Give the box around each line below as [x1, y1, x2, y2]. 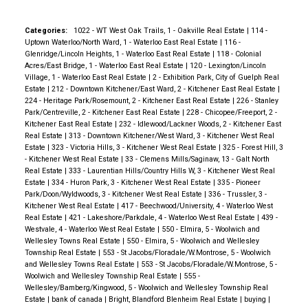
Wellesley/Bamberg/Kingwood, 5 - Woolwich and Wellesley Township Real [24, 283, 268, 292]
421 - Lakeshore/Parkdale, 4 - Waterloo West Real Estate [68, 212, 257, 222]
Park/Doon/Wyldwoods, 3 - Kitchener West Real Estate [24, 189, 204, 199]
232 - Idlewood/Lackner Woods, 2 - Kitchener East [118, 119, 281, 129]
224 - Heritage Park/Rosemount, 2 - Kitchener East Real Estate [24, 96, 232, 105]
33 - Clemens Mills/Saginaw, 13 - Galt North [124, 154, 269, 164]
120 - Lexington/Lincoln [189, 60, 266, 70]
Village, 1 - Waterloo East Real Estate [24, 72, 148, 82]
